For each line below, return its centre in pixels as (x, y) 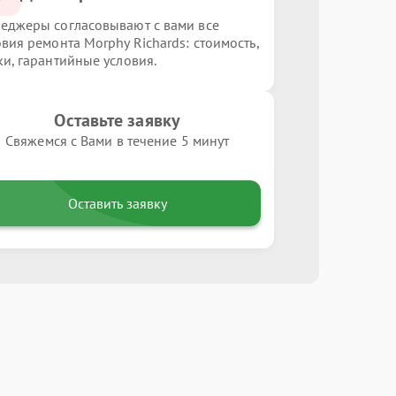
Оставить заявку (117, 203)
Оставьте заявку (117, 120)
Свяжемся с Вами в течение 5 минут (118, 141)
